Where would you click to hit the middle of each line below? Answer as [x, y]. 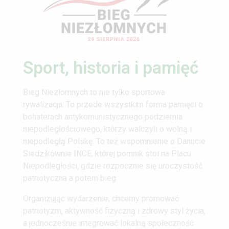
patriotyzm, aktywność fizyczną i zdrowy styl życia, [114, 211]
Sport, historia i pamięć [111, 67]
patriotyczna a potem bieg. [72, 178]
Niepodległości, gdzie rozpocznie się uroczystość [113, 166]
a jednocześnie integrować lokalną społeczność [108, 223]
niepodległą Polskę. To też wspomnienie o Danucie [114, 141]
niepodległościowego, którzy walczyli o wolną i [107, 129]
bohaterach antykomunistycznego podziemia [103, 117]
